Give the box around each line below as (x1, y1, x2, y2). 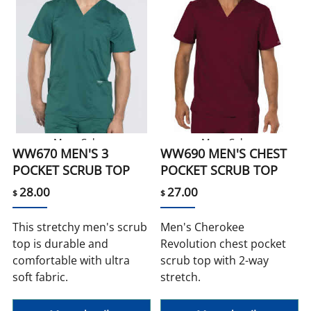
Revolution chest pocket (160, 236, 286, 252)
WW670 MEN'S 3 (12, 145, 109, 162)
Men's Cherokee (160, 219, 244, 235)
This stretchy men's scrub (12, 219, 148, 235)
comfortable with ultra (12, 253, 131, 269)
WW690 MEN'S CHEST (160, 145, 287, 162)
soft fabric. (12, 269, 69, 285)
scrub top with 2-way (160, 253, 269, 269)
